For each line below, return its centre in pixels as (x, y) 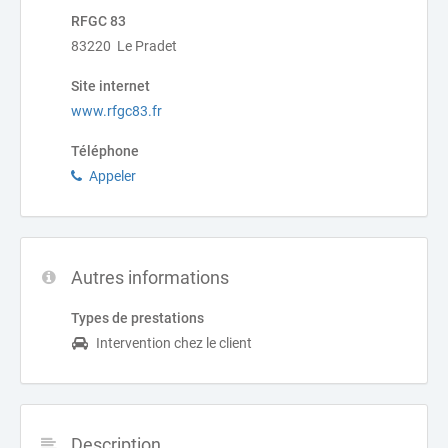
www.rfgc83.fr (116, 111)
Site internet (110, 86)
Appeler (112, 176)
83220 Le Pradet (124, 46)
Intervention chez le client (174, 343)
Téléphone (105, 151)
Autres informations (150, 277)
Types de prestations (137, 318)
